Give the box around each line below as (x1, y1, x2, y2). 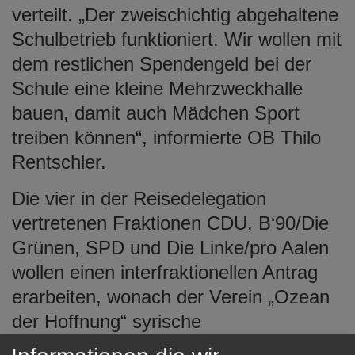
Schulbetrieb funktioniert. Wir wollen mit (12, 28, 342, 50)
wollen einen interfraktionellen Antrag (12, 261, 318, 283)
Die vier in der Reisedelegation (12, 187, 266, 209)
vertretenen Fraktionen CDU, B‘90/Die (12, 212, 329, 234)
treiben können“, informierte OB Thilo (12, 126, 321, 148)
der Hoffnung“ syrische (12, 310, 201, 332)
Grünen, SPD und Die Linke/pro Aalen (12, 236, 329, 258)
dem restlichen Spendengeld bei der (12, 52, 311, 74)
